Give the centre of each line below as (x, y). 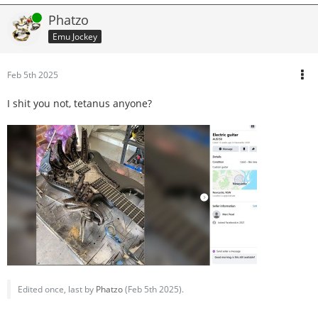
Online (20, 17)
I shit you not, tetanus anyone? (79, 103)
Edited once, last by (57, 289)
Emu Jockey (75, 36)
